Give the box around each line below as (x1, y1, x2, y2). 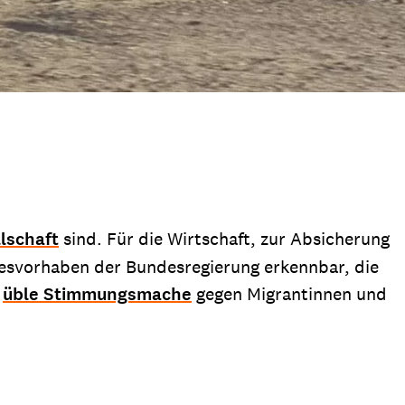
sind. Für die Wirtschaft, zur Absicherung (59, 226, 390, 250)
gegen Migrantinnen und (192, 281, 387, 306)
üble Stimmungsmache (3, 281, 192, 306)
